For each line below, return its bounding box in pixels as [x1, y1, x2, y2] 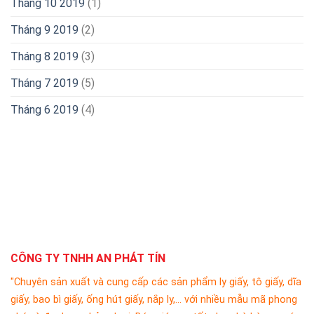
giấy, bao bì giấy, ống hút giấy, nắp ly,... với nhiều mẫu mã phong [11, 294, 297, 306]
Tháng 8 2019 [11, 50, 78, 64]
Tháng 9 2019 [11, 23, 78, 37]
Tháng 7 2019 [11, 76, 78, 90]
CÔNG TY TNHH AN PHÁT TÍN [11, 252, 165, 266]
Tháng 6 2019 [11, 103, 78, 117]
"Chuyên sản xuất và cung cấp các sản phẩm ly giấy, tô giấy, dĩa [11, 276, 301, 289]
